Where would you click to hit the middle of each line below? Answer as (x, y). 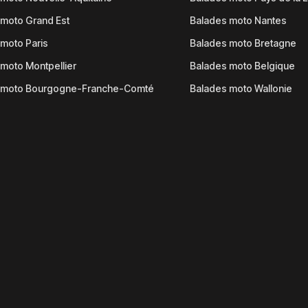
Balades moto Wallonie (241, 88)
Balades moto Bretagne (243, 43)
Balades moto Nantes (238, 20)
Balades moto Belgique (242, 66)
